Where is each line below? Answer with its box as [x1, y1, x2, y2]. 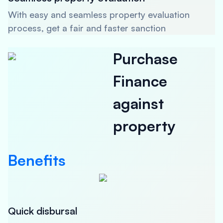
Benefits [8, 151, 66, 169]
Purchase [113, 49, 178, 68]
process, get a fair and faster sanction [8, 22, 166, 33]
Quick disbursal [8, 205, 78, 217]
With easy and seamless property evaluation [8, 9, 190, 20]
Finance [113, 72, 168, 90]
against [113, 94, 164, 112]
